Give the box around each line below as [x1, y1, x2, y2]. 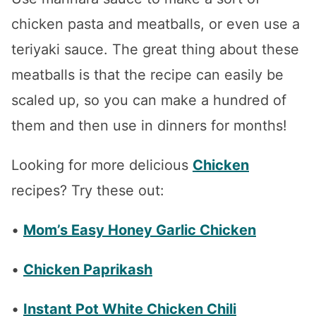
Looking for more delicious [11, 157, 193, 174]
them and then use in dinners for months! [11, 117, 287, 135]
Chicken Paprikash [23, 261, 152, 279]
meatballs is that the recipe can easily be [11, 66, 284, 84]
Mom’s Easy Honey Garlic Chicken [23, 221, 256, 239]
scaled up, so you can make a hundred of [11, 92, 286, 109]
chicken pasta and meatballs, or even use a [11, 16, 300, 33]
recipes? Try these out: [11, 182, 164, 200]
